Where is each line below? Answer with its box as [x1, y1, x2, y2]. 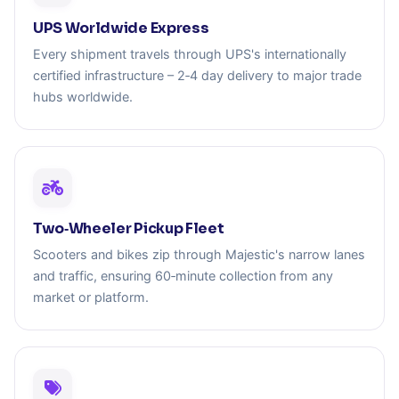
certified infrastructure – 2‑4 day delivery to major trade [33, 67, 362, 83]
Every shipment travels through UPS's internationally [33, 45, 346, 61]
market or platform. [33, 289, 149, 305]
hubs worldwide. [33, 88, 133, 104]
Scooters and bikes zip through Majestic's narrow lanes [33, 246, 365, 262]
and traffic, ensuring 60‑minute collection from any [33, 267, 333, 283]
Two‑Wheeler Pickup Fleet [33, 218, 224, 238]
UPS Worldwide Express [33, 18, 209, 37]
